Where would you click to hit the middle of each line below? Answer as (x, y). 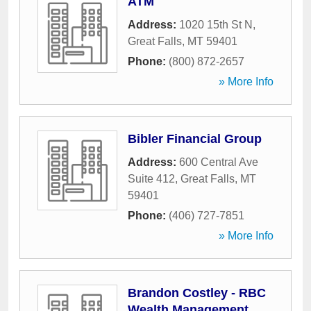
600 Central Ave (219, 162)
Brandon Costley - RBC (197, 293)
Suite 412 (151, 179)
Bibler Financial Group (195, 139)
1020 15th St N (216, 25)
